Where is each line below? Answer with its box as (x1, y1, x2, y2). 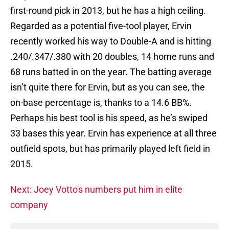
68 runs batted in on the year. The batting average (10, 66, 212, 78)
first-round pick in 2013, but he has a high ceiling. (10, 5, 206, 16)
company (10, 199, 48, 211)
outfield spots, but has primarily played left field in (10, 143, 210, 154)
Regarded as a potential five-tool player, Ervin (10, 20, 192, 32)
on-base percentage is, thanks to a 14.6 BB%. (10, 97, 192, 108)
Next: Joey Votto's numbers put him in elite (10, 184, 182, 195)
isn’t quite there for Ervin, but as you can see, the (10, 82, 205, 93)
